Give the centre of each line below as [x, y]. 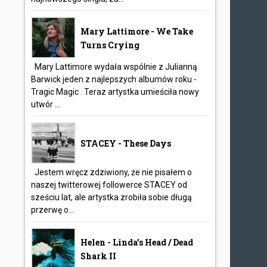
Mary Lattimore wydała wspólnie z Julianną [114, 67]
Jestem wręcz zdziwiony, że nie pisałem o [112, 172]
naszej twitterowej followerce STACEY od [109, 185]
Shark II [99, 256]
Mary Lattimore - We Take [137, 31]
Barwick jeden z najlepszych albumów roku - [114, 79]
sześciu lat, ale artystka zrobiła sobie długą [112, 197]
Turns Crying [110, 45]
